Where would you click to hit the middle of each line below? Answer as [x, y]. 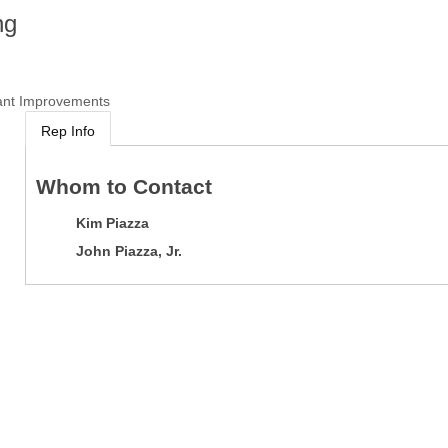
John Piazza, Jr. [128, 250]
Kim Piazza [112, 222]
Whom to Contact [123, 187]
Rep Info [67, 131]
